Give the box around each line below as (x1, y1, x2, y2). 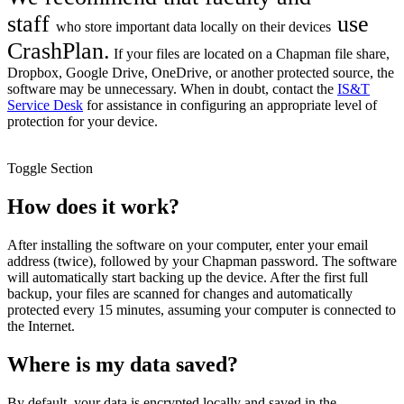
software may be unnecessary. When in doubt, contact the (7, 81, 337, 97)
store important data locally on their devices (85, 19, 331, 35)
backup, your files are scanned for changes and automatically (7, 285, 353, 301)
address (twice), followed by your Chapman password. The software (7, 252, 397, 269)
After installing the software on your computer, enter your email (7, 236, 368, 252)
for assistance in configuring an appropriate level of (83, 97, 377, 114)
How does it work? (7, 195, 179, 218)
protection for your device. (7, 114, 158, 130)
